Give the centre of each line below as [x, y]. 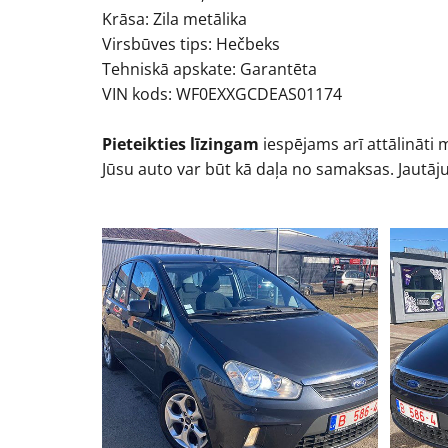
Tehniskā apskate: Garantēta [209, 69]
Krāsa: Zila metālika [174, 19]
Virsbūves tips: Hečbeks [191, 44]
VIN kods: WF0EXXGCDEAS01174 [222, 94]
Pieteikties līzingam [180, 144]
